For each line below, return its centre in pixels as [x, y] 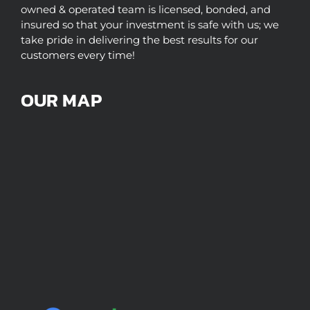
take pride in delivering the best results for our [139, 40]
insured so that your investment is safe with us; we [150, 25]
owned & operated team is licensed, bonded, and [146, 10]
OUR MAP [61, 100]
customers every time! [78, 55]
